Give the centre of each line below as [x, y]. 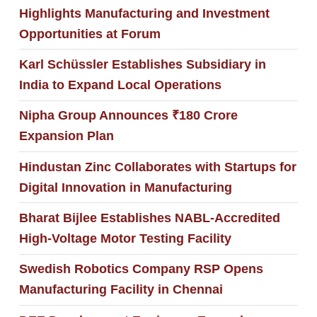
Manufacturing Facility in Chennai [121, 290]
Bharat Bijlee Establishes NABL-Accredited [149, 218]
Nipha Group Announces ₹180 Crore [128, 116]
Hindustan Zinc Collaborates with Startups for [157, 167]
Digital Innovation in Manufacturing [125, 187]
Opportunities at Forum [90, 34]
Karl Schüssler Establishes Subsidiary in [142, 65]
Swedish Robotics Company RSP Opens [141, 269]
